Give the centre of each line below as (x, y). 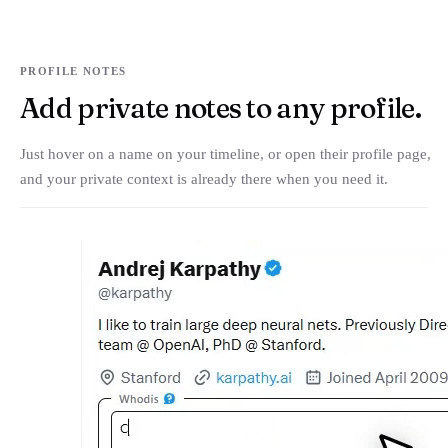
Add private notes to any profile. (220, 107)
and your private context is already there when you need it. (204, 178)
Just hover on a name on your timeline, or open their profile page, (225, 153)
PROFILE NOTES (73, 70)
